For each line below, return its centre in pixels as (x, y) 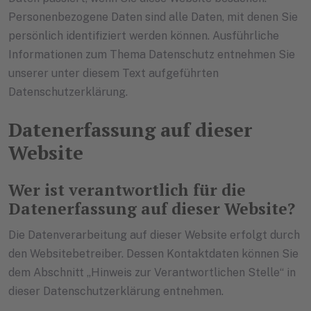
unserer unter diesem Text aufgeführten (114, 74)
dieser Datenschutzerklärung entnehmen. (116, 292)
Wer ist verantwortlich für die (127, 190)
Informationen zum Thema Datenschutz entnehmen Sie (152, 55)
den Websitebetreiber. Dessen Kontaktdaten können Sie (153, 254)
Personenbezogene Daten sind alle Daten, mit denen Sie (153, 17)
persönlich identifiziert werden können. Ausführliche (144, 36)
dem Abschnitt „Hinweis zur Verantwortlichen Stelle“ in (152, 273)
